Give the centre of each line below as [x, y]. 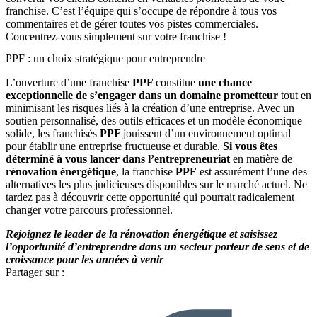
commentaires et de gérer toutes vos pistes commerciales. [132, 23]
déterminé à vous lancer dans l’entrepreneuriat [118, 159]
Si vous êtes [250, 146]
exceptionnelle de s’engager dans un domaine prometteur [142, 96]
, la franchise [146, 172]
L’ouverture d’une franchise [69, 83]
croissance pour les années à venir [86, 260]
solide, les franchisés [53, 134]
